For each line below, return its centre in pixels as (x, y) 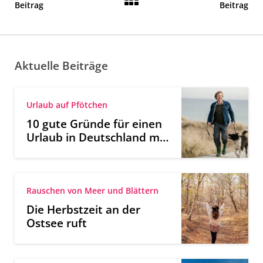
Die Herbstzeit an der (83, 209)
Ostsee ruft (57, 222)
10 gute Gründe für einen (94, 123)
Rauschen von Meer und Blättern (92, 190)
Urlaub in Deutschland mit (97, 137)
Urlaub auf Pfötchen (67, 104)
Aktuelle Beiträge (61, 65)
